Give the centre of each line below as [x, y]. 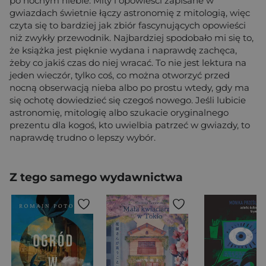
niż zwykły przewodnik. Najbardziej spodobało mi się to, [132, 38]
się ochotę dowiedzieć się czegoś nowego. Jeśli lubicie [128, 100]
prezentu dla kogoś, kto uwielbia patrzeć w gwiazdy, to [130, 125]
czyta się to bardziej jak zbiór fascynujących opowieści [128, 26]
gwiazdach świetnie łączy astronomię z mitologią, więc [130, 13]
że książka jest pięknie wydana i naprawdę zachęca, [123, 50]
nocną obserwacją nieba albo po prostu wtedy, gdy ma [129, 88]
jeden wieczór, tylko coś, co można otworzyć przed [120, 75]
